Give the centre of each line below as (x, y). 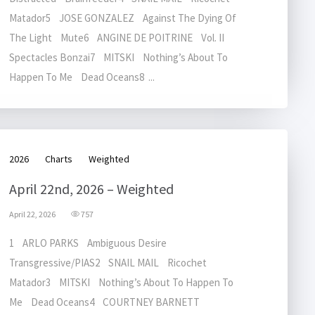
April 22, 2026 (32, 214)
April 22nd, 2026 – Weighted (91, 189)
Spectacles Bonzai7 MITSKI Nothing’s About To (118, 57)
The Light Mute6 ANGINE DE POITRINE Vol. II (120, 38)
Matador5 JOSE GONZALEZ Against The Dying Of (123, 18)
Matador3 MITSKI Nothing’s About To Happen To (121, 282)
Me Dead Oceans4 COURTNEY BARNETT (108, 302)
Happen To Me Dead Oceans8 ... (82, 77)
